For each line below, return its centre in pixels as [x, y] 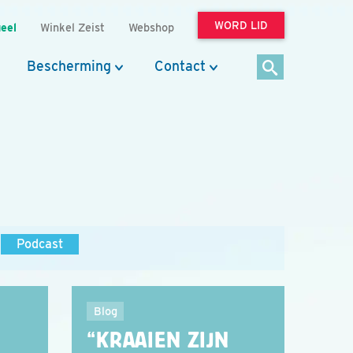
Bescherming [69, 66]
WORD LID [241, 25]
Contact [180, 66]
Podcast [40, 244]
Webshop [151, 27]
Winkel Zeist [72, 27]
